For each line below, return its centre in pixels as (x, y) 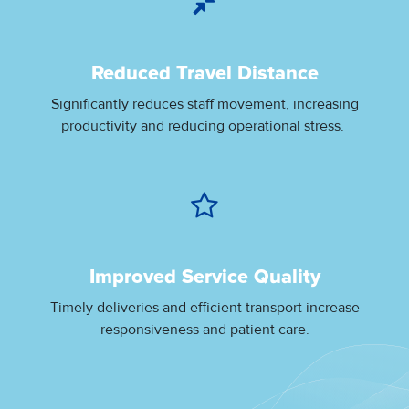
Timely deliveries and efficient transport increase (204, 307)
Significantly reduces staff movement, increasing (204, 104)
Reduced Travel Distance (204, 73)
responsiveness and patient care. (204, 329)
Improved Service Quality (204, 277)
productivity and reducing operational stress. (204, 126)
